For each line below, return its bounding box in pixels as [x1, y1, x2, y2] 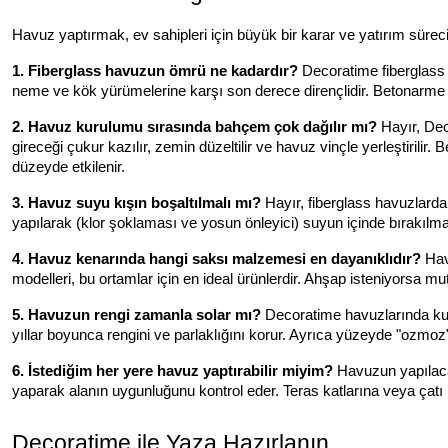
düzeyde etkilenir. [12, 158, 125, 175]
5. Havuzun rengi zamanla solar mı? [12, 306, 261, 323]
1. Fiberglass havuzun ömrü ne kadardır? [12, 62, 298, 79]
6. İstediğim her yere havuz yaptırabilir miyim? [12, 362, 333, 379]
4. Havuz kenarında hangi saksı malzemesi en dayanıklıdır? [12, 250, 421, 267]
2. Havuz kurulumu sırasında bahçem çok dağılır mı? [12, 118, 377, 135]
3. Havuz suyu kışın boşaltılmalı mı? [12, 194, 261, 211]
